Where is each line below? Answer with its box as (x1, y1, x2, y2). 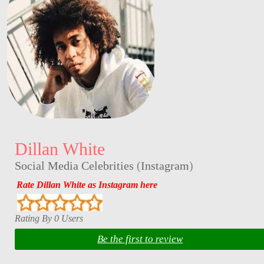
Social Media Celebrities (14, 159, 134, 172)
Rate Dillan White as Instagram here (16, 180, 157, 190)
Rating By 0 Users (14, 213, 83, 223)
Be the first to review (97, 233, 183, 245)
